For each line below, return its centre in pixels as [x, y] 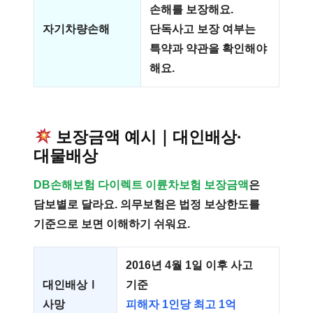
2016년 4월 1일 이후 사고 [189, 265]
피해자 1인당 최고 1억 [181, 304]
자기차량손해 [76, 29]
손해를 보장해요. [191, 9]
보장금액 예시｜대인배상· [150, 137]
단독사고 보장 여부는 [203, 29]
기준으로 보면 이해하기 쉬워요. [112, 224]
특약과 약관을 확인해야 [208, 49]
